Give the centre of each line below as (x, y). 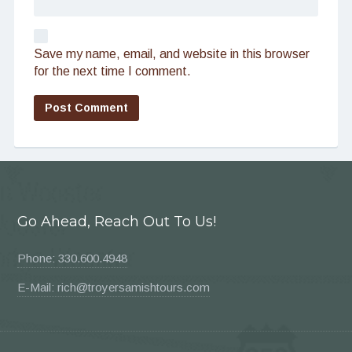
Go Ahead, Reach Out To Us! (117, 222)
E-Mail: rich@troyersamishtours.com (114, 288)
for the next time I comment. (112, 71)
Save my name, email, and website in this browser (171, 53)
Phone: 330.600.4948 (73, 258)
